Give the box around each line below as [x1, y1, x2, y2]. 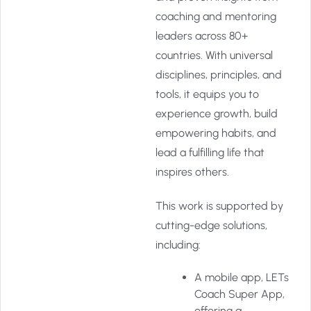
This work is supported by [155, 199, 283, 212]
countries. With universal [155, 49, 273, 62]
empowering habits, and [155, 126, 276, 140]
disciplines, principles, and [155, 68, 282, 81]
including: [155, 238, 201, 251]
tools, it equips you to [155, 87, 259, 101]
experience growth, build [155, 107, 278, 120]
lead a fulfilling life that [155, 146, 264, 159]
